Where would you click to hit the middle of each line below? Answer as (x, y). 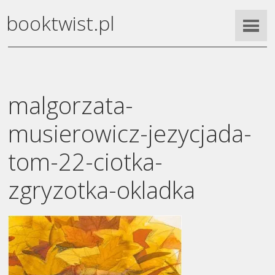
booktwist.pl (60, 23)
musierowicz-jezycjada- (130, 133)
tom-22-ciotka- (86, 161)
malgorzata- (71, 105)
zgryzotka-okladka (102, 189)
